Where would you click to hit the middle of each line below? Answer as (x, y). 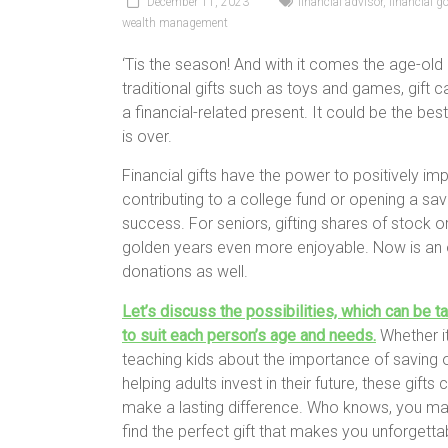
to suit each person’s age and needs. (249, 335)
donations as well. (185, 271)
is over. (147, 136)
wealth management (175, 22)
